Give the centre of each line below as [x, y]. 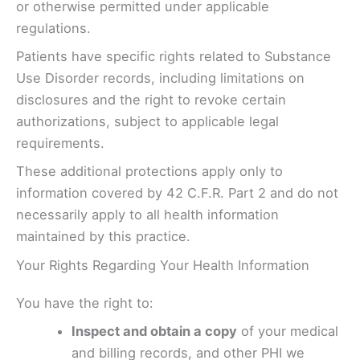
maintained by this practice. [103, 237]
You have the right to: [85, 303]
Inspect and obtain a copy [155, 331]
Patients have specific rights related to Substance [174, 57]
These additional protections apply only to [149, 172]
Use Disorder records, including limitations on [160, 78]
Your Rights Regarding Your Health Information [163, 265]
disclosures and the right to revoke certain [151, 100]
